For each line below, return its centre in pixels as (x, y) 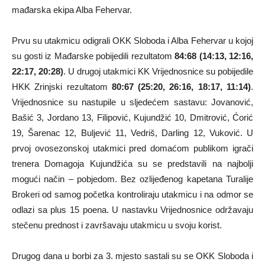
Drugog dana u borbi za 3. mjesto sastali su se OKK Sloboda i (132, 256)
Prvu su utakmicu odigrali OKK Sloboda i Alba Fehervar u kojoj (132, 41)
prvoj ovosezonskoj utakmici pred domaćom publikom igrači (132, 148)
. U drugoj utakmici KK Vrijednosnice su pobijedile (158, 71)
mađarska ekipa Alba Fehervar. (72, 10)
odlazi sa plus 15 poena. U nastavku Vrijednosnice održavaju (132, 210)
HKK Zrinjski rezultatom (62, 87)
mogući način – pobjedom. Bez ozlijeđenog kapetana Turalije (132, 179)
